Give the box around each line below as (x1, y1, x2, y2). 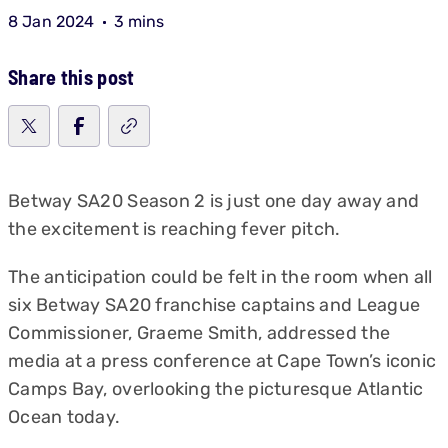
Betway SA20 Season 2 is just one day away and (8, 190, 420, 212)
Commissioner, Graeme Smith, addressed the (8, 322, 391, 344)
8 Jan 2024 (8, 12, 95, 31)
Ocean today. (8, 406, 121, 428)
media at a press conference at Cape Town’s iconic (8, 350, 437, 372)
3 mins (113, 12, 165, 31)
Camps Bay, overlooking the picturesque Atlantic (8, 378, 424, 400)
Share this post (8, 65, 135, 89)
